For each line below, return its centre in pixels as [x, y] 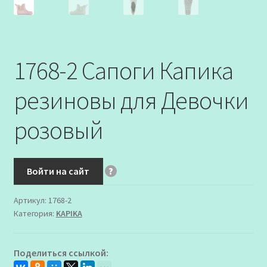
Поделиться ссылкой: [61, 252]
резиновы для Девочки [131, 100]
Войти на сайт [58, 171]
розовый [58, 130]
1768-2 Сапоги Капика [123, 70]
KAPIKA [69, 214]
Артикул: [31, 201]
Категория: [35, 214]
